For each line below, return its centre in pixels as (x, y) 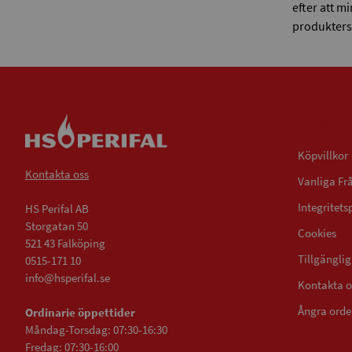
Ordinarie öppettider (80, 313)
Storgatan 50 (57, 226)
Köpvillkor (323, 156)
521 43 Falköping (65, 244)
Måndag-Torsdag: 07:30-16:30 (96, 330)
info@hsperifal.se (68, 278)
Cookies (317, 233)
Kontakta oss (57, 174)
